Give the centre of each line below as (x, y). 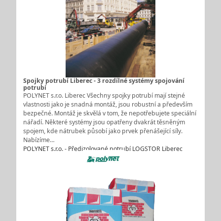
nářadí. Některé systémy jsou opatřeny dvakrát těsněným (104, 122)
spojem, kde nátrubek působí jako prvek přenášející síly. (103, 131)
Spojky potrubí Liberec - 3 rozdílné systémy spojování (104, 80)
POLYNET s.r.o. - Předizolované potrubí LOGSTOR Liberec (103, 148)
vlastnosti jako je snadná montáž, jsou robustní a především (108, 104)
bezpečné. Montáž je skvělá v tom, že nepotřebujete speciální (110, 113)
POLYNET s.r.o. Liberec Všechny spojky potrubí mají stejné (104, 95)
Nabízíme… (39, 140)
